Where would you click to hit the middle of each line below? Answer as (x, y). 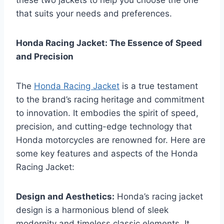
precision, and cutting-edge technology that (104, 127)
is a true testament (159, 86)
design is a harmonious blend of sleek (92, 210)
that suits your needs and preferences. (94, 14)
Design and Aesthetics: (65, 197)
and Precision (45, 57)
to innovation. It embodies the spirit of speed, (107, 113)
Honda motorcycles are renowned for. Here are (111, 140)
